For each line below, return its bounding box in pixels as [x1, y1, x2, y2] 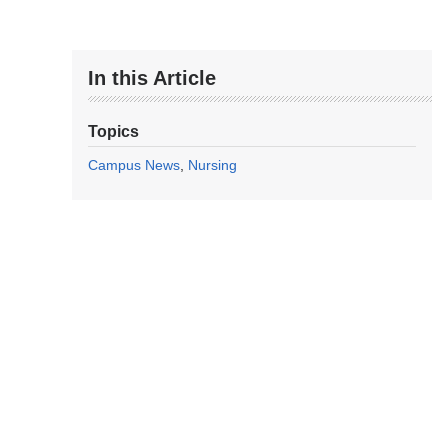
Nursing [188, 157, 237, 174]
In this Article [88, 67, 216, 90]
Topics [88, 123, 139, 141]
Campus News [88, 157, 180, 174]
